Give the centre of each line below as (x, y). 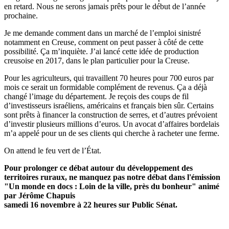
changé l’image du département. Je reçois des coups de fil (96, 96)
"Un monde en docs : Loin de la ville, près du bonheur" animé (112, 186)
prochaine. (21, 15)
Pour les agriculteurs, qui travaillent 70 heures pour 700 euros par (109, 78)
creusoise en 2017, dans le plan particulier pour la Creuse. (97, 60)
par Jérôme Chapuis (40, 195)
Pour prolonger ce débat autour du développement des (98, 168)
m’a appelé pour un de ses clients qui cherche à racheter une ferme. (112, 133)
